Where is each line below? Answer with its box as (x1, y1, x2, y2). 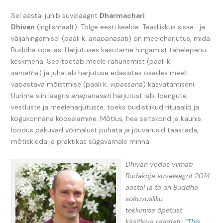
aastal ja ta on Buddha (125, 182, 199, 192)
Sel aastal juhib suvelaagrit (11, 11, 100, 20)
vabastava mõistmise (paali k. (11, 80, 111, 89)
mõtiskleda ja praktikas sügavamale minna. (11, 137, 151, 146)
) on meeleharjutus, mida (128, 34, 211, 43)
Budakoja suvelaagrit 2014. (125, 171, 212, 180)
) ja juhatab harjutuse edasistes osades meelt (39, 68, 189, 78)
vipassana (110, 80, 143, 89)
